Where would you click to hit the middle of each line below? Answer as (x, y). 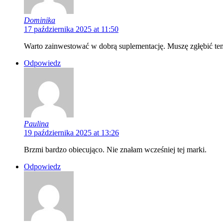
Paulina (36, 123)
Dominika (40, 20)
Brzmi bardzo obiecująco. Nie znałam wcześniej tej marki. (115, 149)
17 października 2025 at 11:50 (71, 29)
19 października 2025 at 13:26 (71, 132)
